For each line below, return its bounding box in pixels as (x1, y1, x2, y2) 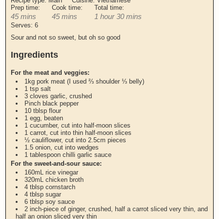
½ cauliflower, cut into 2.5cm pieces (24, 136, 127, 144)
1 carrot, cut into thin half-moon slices (24, 129, 132, 136)
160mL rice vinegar (24, 168, 79, 176)
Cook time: (52, 3, 85, 11)
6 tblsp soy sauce (24, 197, 75, 205)
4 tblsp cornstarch (24, 183, 76, 191)
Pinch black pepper (24, 99, 79, 107)
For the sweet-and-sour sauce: (11, 159, 102, 167)
